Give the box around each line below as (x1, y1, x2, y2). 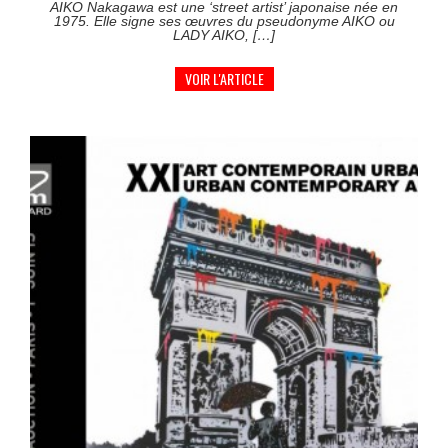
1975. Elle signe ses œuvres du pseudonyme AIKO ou (53, 12, 395, 29)
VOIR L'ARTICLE (184, 67, 264, 89)
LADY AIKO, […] (173, 26, 275, 43)
